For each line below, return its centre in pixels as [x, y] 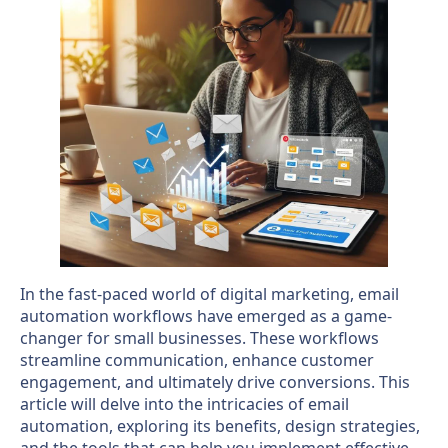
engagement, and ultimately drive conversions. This [215, 381]
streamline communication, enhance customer [197, 359]
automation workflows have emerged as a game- [206, 315]
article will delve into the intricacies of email [184, 403]
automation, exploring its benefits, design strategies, [220, 425]
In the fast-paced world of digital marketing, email [209, 293]
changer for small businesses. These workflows [199, 337]
